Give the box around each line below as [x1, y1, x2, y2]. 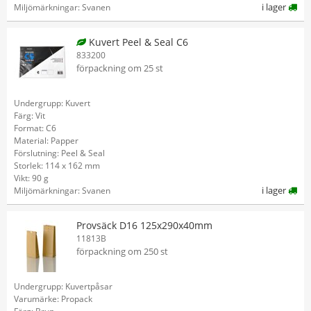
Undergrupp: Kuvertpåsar [14, 280, 112, 292]
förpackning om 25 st [76, 62, 163, 74]
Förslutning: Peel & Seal [14, 147, 105, 159]
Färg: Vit [14, 110, 45, 121]
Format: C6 [14, 122, 56, 134]
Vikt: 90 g [14, 172, 49, 184]
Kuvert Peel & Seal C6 [86, 35, 188, 49]
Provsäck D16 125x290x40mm [76, 219, 212, 232]
